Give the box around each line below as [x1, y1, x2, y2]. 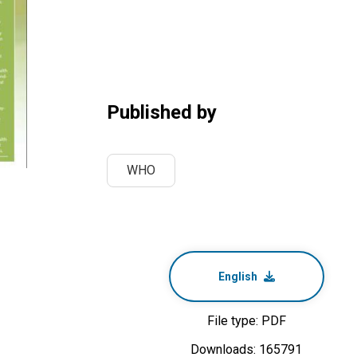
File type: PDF [206, 313, 286, 328]
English [218, 270, 257, 283]
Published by [107, 101, 217, 124]
